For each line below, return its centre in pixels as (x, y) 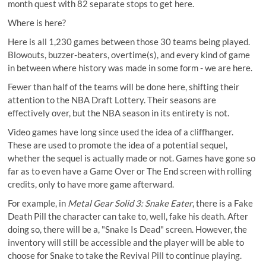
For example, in (38, 203)
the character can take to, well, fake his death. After (148, 216)
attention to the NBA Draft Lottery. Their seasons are (112, 99)
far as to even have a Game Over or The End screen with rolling (130, 171)
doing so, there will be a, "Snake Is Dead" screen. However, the (128, 229)
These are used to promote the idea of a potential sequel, (118, 145)
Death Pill (27, 216)
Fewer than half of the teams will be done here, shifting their (124, 86)
